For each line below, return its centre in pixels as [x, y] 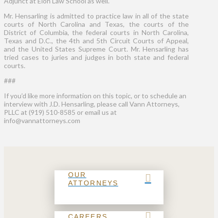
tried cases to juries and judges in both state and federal [97, 57]
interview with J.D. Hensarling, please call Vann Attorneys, [92, 104]
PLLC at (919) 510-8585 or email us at [60, 112]
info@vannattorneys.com [42, 120]
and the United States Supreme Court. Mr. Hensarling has [97, 49]
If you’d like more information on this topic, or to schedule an [95, 95]
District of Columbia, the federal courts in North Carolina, [97, 32]
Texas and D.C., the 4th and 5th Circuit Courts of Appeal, [97, 40]
